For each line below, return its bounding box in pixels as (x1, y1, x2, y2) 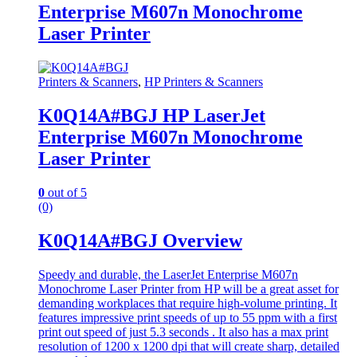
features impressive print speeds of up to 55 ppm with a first (38, 310, 337, 324)
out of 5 (45, 185, 87, 199)
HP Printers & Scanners (144, 75, 263, 89)
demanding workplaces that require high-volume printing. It (38, 296, 337, 310)
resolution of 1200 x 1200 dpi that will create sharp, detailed (38, 339, 339, 353)
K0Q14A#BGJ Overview (38, 229, 242, 251)
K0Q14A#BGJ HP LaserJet (38, 105, 265, 127)
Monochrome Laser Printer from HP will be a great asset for (38, 281, 339, 296)
